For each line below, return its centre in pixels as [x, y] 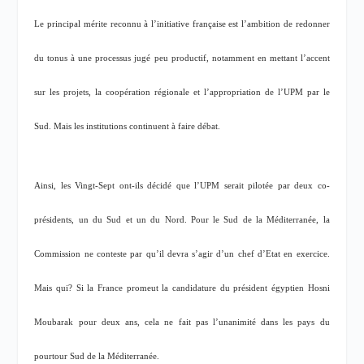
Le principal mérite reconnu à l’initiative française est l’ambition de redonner [182, 24]
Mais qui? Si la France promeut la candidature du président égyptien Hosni [182, 288]
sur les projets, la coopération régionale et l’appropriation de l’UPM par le [182, 93]
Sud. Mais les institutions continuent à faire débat [126, 127]
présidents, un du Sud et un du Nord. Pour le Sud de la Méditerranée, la [182, 219]
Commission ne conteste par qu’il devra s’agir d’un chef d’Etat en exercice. [182, 253]
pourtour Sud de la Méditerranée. [97, 356]
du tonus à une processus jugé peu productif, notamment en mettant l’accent [182, 58]
